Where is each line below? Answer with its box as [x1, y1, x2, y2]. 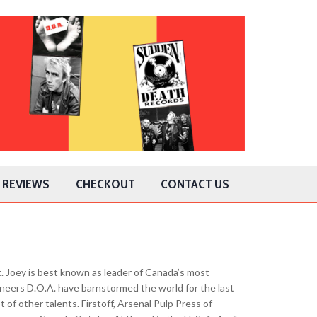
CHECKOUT [75, 176, 135, 192]
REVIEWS [1, 176, 50, 192]
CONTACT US [161, 176, 230, 192]
